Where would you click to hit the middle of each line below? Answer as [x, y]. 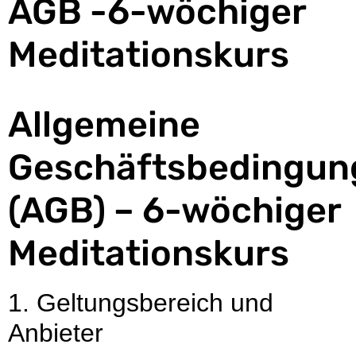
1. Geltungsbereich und [141, 302]
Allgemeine [104, 124]
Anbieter [56, 333]
